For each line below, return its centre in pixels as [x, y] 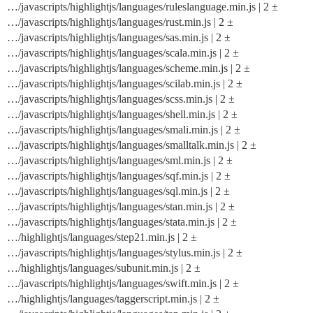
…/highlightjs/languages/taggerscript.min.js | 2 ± [113, 299]
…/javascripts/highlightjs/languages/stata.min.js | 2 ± [122, 222]
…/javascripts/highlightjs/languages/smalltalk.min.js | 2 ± [132, 145]
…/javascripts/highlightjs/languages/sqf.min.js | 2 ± [119, 176]
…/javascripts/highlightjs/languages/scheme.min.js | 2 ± [129, 68]
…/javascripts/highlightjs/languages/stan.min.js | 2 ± [121, 206]
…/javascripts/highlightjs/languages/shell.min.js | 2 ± [122, 114]
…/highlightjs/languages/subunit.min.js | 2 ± [104, 268]
